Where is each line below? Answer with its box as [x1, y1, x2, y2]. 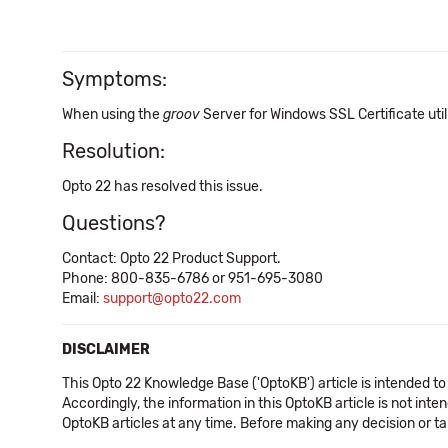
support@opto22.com [103, 290, 241, 307]
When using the [62, 106, 163, 123]
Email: [62, 290, 103, 307]
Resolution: [62, 139, 165, 163]
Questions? [62, 211, 166, 235]
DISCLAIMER [62, 341, 150, 358]
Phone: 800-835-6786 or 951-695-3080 [62, 270, 323, 287]
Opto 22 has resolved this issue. [62, 178, 263, 195]
